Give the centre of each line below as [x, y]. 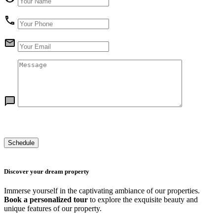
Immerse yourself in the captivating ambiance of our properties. [102, 191]
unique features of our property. [53, 209]
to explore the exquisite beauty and [143, 200]
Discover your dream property [47, 171]
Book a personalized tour [46, 200]
